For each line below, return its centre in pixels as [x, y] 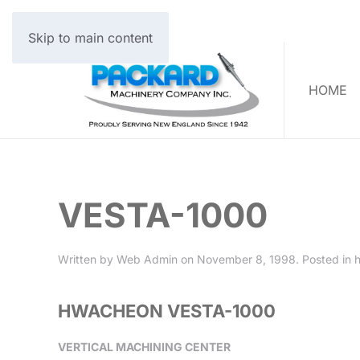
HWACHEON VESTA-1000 [167, 311]
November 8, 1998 [246, 260]
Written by [87, 260]
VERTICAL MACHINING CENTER [144, 347]
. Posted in [325, 260]
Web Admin [147, 260]
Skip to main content [90, 38]
